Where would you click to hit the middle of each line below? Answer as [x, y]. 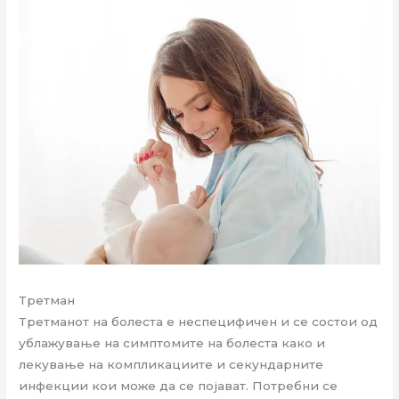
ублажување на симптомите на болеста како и [172, 342]
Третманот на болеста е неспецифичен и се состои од [199, 321]
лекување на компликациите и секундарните [171, 364]
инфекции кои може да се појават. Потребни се [179, 385]
